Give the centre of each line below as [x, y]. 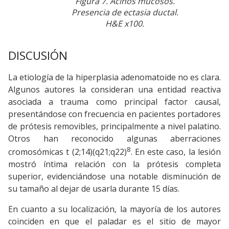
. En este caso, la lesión [176, 152]
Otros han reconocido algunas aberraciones [114, 138]
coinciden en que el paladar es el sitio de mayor [114, 221]
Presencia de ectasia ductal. [125, 13]
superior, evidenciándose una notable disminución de [114, 176]
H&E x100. [125, 24]
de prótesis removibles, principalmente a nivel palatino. [114, 126]
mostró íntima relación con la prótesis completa [114, 164]
